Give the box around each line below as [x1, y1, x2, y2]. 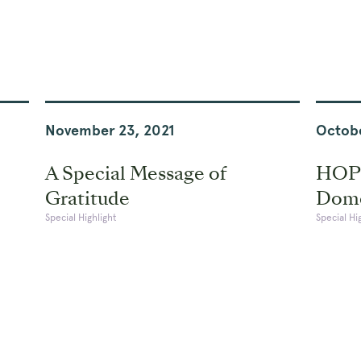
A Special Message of [44, 160, 226, 186]
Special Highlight [44, 211, 117, 223]
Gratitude [44, 185, 130, 211]
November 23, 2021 [44, 121, 174, 139]
